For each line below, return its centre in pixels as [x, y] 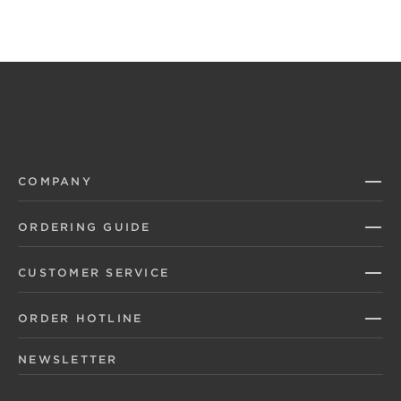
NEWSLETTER [68, 359]
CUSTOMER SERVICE [94, 273]
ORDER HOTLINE [81, 318]
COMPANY [55, 181]
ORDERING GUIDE [85, 227]
